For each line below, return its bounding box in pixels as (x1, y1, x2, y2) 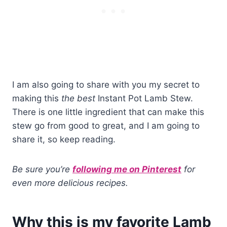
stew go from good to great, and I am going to (12, 121, 200, 131)
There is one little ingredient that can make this (12, 107, 204, 118)
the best (61, 93, 95, 104)
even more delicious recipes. (12, 178, 128, 188)
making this (12, 93, 61, 104)
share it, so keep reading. (12, 134, 116, 145)
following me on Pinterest (72, 164, 181, 175)
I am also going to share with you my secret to (12, 80, 200, 90)
